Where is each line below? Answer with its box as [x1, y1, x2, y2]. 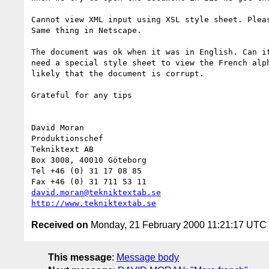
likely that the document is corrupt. [31, 68, 204, 78]
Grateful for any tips [31, 90, 132, 100]
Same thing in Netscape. [31, 25, 142, 35]
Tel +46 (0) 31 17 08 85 [31, 166, 142, 175]
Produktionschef [31, 133, 103, 143]
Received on [31, 219, 88, 230]
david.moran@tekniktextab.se [31, 187, 161, 197]
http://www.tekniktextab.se [31, 198, 156, 208]
